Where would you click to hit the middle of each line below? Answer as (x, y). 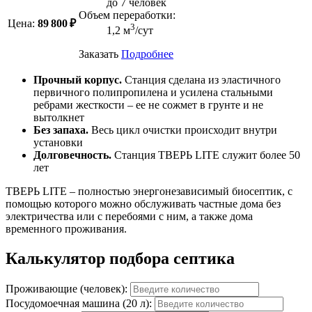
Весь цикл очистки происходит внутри (184, 130)
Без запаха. (62, 130)
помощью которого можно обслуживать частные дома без (143, 203)
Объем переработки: (127, 15)
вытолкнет (59, 117)
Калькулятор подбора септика (120, 258)
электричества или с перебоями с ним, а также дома (129, 216)
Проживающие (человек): (68, 288)
